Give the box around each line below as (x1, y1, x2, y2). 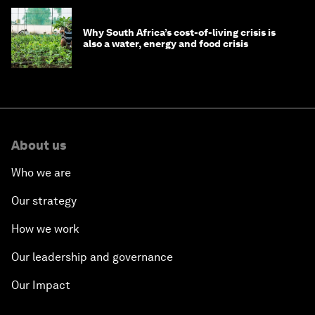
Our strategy (11, 194, 77, 207)
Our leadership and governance (11, 250, 173, 264)
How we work (11, 222, 79, 236)
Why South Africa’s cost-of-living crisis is (83, 27, 276, 38)
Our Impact (11, 278, 70, 292)
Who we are (11, 166, 71, 179)
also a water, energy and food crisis (83, 38, 248, 49)
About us (11, 138, 66, 153)
